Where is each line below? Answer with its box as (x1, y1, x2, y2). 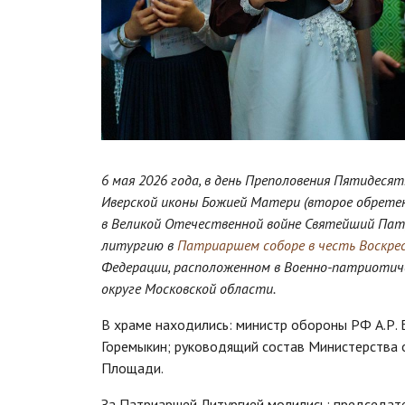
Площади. (101, 359, 164, 378)
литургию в (101, 236, 177, 255)
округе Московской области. (101, 279, 276, 298)
